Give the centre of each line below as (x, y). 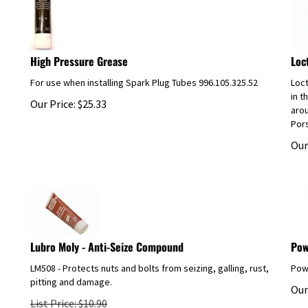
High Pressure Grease (79, 55)
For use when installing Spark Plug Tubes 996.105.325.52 (144, 76)
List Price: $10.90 (69, 297)
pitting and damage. (71, 275)
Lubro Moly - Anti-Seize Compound (107, 240)
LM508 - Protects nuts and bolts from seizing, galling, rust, (150, 262)
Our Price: (53, 97)
